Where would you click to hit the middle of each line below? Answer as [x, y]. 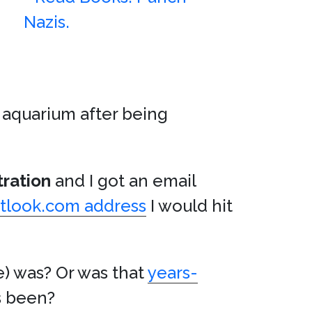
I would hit [189, 206]
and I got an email [123, 181]
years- [173, 273]
